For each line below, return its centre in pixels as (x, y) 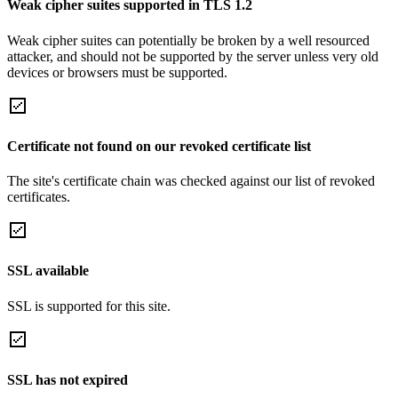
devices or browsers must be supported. (117, 72)
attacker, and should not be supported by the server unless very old (193, 56)
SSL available (48, 271)
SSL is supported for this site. (89, 306)
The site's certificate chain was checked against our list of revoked (191, 181)
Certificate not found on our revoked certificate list (159, 146)
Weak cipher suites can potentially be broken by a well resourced (188, 40)
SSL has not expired (68, 379)
